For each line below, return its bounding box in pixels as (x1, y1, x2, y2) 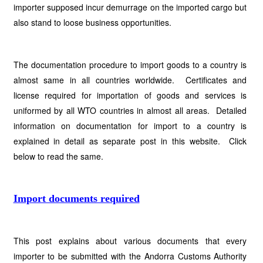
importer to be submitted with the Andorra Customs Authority (13, 250, 247, 262)
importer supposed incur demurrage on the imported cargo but (13, 1, 247, 13)
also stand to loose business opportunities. (13, 16, 171, 28)
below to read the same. (13, 150, 103, 162)
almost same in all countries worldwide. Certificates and (13, 74, 247, 86)
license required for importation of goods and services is (13, 89, 247, 101)
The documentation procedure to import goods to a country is (13, 59, 247, 70)
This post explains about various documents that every (13, 235, 247, 247)
